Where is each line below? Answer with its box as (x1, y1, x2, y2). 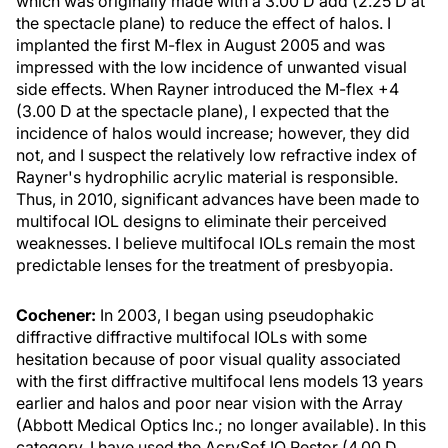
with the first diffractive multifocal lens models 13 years (16, 371, 423, 391)
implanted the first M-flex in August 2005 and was (16, 35, 385, 55)
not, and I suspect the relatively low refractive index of (16, 145, 417, 165)
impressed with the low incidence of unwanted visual (16, 57, 407, 77)
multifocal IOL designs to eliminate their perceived (16, 211, 387, 231)
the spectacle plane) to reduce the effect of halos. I (16, 13, 391, 33)
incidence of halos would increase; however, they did (16, 123, 410, 143)
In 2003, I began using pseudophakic (96, 305, 374, 325)
